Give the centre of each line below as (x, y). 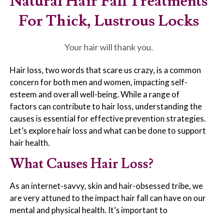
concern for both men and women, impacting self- (99, 82)
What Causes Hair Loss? (82, 164)
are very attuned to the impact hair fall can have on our (108, 198)
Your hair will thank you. (108, 47)
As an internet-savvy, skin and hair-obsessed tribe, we (106, 186)
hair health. (30, 143)
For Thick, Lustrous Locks (108, 21)
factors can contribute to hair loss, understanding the (106, 107)
